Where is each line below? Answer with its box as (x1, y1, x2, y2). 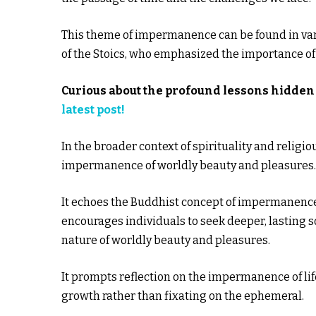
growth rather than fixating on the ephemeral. (61, 288, 304, 303)
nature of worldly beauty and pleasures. (61, 233, 270, 247)
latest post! (61, 102, 125, 116)
